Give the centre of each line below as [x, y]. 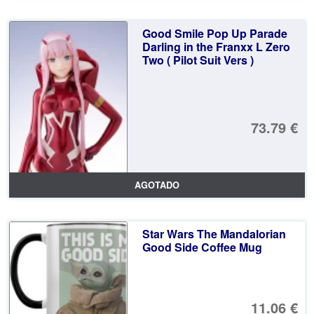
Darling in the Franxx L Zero [216, 46]
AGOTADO [157, 185]
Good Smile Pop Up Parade [214, 33]
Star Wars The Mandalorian [214, 233]
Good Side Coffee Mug [202, 247]
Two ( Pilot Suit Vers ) [198, 60]
